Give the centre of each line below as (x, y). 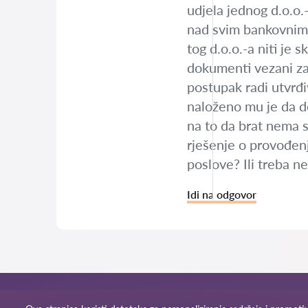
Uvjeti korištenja (243, 298)
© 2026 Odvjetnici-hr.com (81, 298)
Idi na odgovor (222, 194)
